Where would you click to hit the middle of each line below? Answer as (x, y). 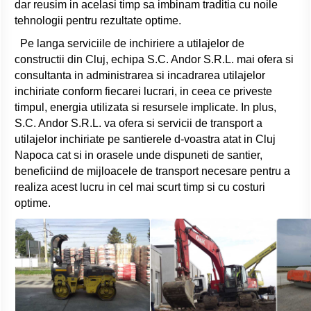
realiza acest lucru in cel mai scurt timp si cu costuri (140, 187)
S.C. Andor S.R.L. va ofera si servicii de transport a (138, 124)
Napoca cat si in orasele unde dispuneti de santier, (138, 155)
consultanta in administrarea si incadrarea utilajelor (140, 76)
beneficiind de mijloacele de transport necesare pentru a (152, 171)
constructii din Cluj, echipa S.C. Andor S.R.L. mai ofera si (154, 60)
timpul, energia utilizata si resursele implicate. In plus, (145, 108)
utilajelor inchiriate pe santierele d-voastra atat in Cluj (145, 140)
